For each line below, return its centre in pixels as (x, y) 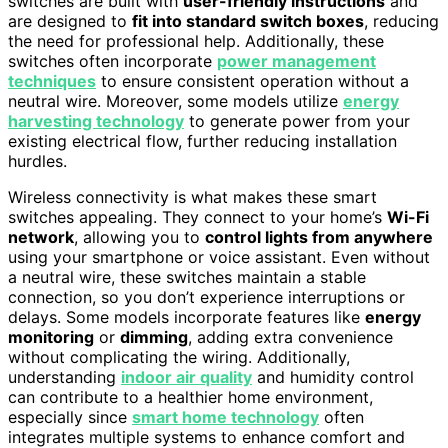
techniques (52, 80)
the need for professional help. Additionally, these (196, 40)
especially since (70, 416)
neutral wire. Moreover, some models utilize (175, 100)
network (41, 236)
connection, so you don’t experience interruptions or (206, 296)
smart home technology (225, 416)
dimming (154, 336)
